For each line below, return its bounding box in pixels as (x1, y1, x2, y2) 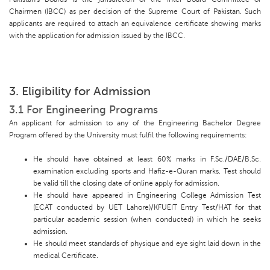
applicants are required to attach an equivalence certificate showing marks (9, 19, 261, 28)
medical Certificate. (33, 251, 98, 260)
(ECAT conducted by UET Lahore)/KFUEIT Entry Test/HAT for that (33, 203, 261, 212)
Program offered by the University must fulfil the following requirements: (9, 131, 247, 140)
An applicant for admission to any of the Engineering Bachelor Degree (9, 119, 261, 128)
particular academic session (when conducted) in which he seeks (33, 215, 261, 224)
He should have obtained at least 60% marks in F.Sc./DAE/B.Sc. (33, 155, 261, 164)
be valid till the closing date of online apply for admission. (33, 179, 219, 188)
